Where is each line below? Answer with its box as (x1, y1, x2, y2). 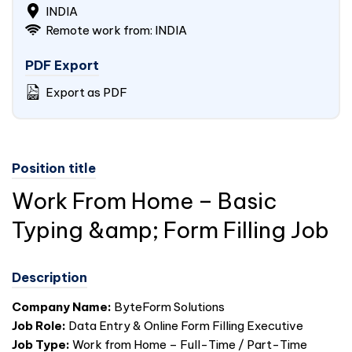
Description (12, 269, 87, 285)
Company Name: (12, 299, 112, 314)
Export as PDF (43, 85, 127, 100)
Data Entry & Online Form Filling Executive (66, 317, 303, 333)
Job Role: (12, 317, 66, 333)
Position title (12, 160, 96, 176)
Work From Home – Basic (12, 187, 277, 214)
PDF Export (25, 57, 99, 73)
